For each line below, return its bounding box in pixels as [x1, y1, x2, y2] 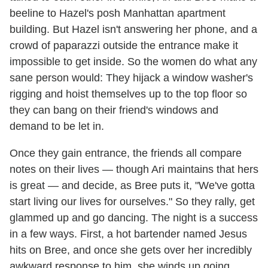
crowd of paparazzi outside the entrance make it [10, 39, 238, 51]
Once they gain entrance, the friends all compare [10, 147, 242, 159]
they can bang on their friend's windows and [10, 103, 218, 116]
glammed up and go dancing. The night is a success [10, 211, 258, 224]
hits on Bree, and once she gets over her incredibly [10, 243, 252, 256]
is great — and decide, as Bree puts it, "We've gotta [10, 179, 255, 191]
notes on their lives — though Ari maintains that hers [10, 163, 258, 175]
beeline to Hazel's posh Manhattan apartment [10, 7, 226, 19]
